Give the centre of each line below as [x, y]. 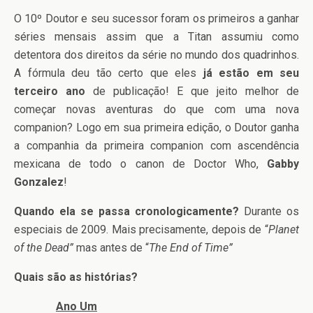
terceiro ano [50, 92]
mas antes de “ [112, 248]
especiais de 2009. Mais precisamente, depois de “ [141, 230]
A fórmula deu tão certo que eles [109, 73]
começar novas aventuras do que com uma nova [156, 110]
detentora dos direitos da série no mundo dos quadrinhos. [156, 55]
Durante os [269, 212]
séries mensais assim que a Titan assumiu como [156, 37]
